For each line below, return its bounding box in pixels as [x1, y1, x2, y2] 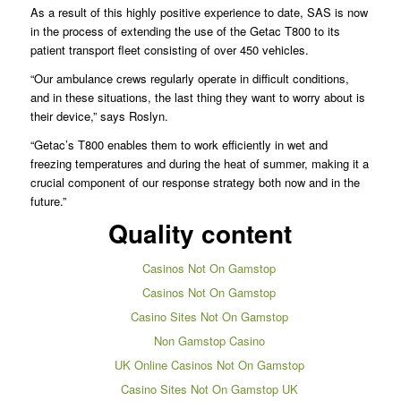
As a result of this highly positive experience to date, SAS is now [30, 3, 368, 21]
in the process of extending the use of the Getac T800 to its [30, 21, 340, 39]
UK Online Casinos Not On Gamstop [114, 356, 304, 374]
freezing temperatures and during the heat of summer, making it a [30, 154, 369, 172]
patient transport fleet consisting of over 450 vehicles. [30, 40, 309, 58]
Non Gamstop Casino [153, 332, 265, 350]
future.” [30, 192, 66, 209]
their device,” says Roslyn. [30, 107, 168, 124]
